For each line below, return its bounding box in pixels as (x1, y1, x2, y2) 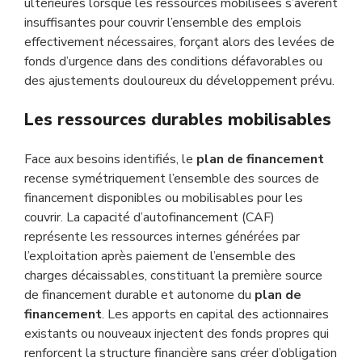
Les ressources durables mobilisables (24, 108, 331, 131)
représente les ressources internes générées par (24, 228, 300, 246)
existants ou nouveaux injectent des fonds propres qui (24, 325, 329, 343)
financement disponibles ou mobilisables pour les (24, 189, 303, 207)
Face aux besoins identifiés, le (24, 150, 196, 168)
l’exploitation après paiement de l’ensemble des (24, 247, 296, 265)
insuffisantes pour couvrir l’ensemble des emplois (24, 14, 301, 32)
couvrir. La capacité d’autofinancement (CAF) (24, 208, 275, 226)
